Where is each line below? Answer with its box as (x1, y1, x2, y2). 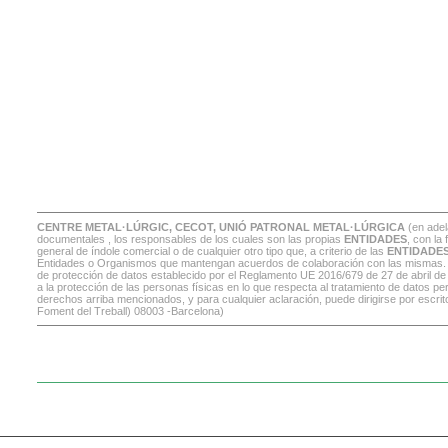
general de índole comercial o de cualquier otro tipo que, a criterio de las (37, 245, 387, 257)
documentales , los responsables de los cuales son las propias (37, 233, 344, 245)
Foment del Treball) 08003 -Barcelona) (37, 305, 224, 317)
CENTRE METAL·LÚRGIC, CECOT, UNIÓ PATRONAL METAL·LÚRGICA (37, 221, 405, 233)
